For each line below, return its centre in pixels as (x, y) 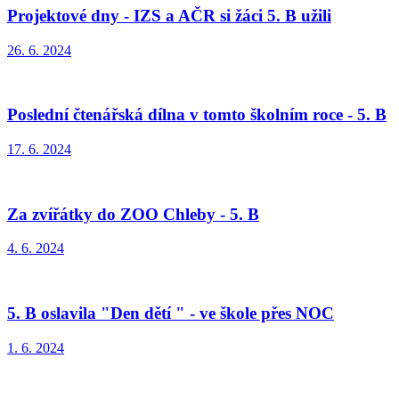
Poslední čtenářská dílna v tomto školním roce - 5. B (197, 115)
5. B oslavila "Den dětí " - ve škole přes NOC (171, 313)
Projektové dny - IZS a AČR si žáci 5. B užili (169, 15)
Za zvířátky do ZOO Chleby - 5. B (133, 214)
